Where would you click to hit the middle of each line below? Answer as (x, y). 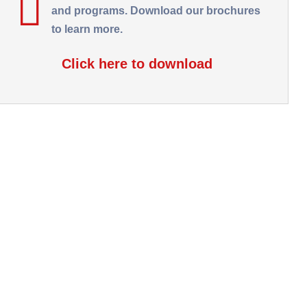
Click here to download (137, 64)
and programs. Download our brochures (156, 11)
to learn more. (87, 29)
